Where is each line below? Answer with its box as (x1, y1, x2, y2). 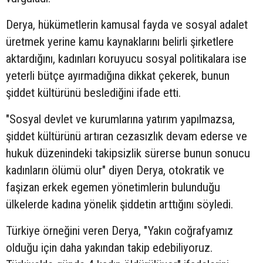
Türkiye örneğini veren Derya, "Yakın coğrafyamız (6, 224, 233, 238)
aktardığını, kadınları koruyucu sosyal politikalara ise (6, 52, 247, 66)
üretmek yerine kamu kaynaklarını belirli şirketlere (6, 35, 234, 49)
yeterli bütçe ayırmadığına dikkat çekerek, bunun (6, 69, 230, 83)
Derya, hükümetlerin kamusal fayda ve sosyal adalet (6, 18, 248, 32)
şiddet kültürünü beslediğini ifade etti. (6, 86, 181, 100)
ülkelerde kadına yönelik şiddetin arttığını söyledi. (6, 197, 233, 212)
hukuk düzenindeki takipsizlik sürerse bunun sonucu (6, 146, 250, 161)
